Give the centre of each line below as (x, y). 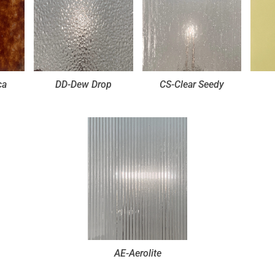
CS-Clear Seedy (192, 84)
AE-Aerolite (137, 253)
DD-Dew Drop (83, 84)
